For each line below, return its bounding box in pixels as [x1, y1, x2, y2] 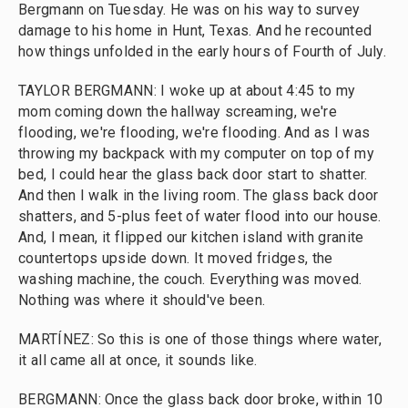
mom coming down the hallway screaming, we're [18, 103, 337, 120]
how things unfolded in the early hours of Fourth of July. [18, 43, 387, 60]
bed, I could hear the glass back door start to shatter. [18, 166, 368, 183]
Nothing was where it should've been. [18, 291, 266, 309]
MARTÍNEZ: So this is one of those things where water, [18, 331, 382, 348]
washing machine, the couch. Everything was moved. [18, 270, 362, 288]
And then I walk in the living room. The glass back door [18, 187, 379, 204]
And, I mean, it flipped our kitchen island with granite [18, 229, 364, 246]
